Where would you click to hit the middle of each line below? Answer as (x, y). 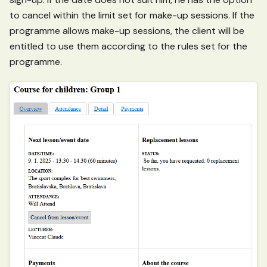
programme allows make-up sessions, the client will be (127, 30)
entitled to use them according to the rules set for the (128, 46)
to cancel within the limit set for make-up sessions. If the (132, 15)
